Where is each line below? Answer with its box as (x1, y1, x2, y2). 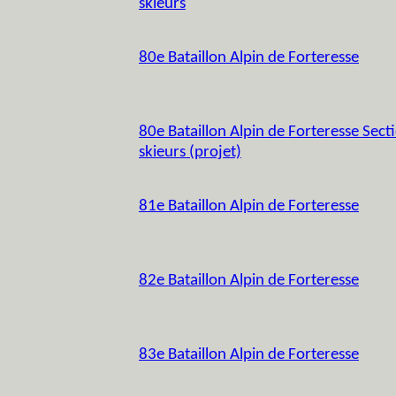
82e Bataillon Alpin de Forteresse (139, 272, 359, 289)
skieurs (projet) (139, 144, 241, 161)
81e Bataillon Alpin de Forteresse (139, 198, 359, 215)
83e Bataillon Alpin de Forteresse (139, 346, 359, 363)
